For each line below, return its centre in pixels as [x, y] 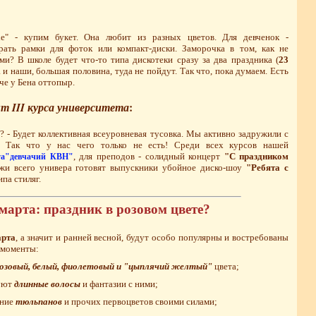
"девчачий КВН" [39, 157]
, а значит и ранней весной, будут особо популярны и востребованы [152, 237]
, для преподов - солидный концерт [148, 157]
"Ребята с [268, 168]
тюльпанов [38, 301]
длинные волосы [47, 284]
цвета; [225, 266]
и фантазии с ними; [119, 284]
